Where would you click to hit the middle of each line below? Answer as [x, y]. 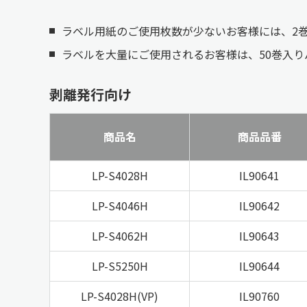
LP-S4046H [120, 206]
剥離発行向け [90, 95]
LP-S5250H [120, 266]
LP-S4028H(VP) [120, 296]
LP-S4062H [120, 236]
